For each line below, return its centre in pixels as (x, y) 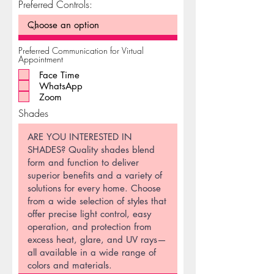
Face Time (59, 75)
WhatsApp (61, 86)
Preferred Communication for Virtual (81, 50)
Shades (33, 113)
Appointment (41, 59)
